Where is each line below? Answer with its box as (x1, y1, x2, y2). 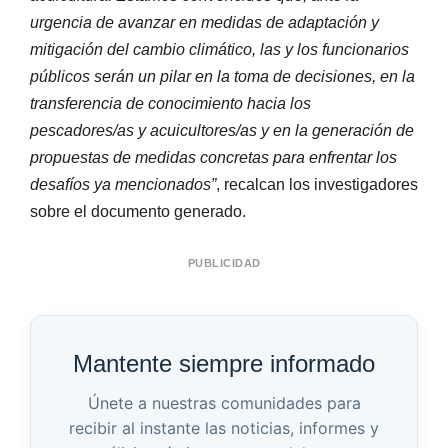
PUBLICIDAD (187, 257, 261, 270)
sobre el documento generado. (30, 203, 246, 221)
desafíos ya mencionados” (30, 176, 216, 194)
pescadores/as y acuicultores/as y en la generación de (30, 122, 414, 140)
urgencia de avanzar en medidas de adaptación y (30, 14, 379, 32)
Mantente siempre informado (73, 350, 375, 378)
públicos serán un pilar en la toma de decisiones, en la (30, 68, 415, 86)
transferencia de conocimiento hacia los (30, 95, 311, 113)
